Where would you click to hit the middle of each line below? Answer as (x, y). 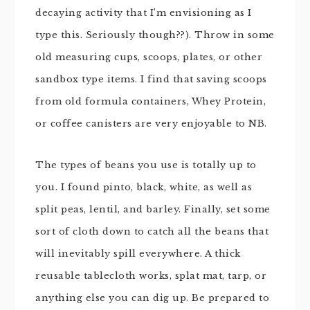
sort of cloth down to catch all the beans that (152, 231)
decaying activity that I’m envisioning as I (144, 13)
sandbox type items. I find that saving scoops (151, 79)
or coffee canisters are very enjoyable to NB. (151, 124)
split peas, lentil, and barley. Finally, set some (153, 209)
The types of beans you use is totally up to (146, 165)
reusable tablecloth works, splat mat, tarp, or (151, 276)
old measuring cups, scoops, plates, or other (149, 57)
